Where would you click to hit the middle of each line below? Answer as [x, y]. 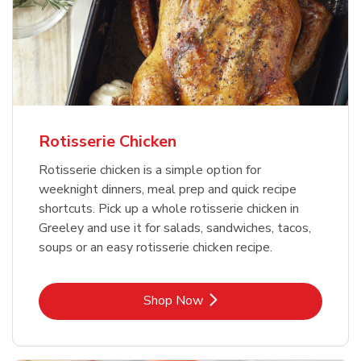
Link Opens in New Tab [245, 300]
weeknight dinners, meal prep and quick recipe [168, 190]
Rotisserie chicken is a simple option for [150, 170]
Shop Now [173, 301]
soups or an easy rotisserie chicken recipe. [156, 248]
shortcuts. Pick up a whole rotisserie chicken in [169, 209]
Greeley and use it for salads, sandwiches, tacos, [175, 228]
